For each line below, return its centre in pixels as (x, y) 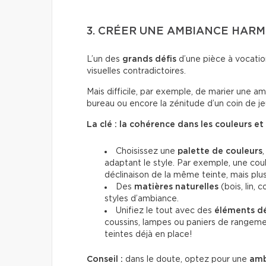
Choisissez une (147, 151)
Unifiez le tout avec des (165, 210)
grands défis (149, 59)
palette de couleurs (220, 151)
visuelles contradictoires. (136, 71)
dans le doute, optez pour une (186, 259)
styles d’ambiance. (142, 199)
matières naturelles (176, 187)
